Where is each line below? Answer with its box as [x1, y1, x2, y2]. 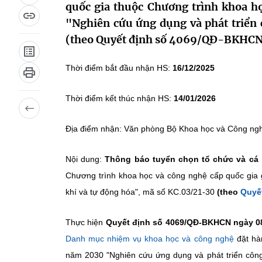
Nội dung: [65, 154, 105, 164]
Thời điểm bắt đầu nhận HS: [65, 63, 173, 73]
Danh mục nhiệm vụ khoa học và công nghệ [65, 234, 234, 243]
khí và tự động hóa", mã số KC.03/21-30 [65, 187, 215, 196]
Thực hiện [65, 218, 106, 227]
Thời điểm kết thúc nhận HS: [65, 94, 174, 103]
